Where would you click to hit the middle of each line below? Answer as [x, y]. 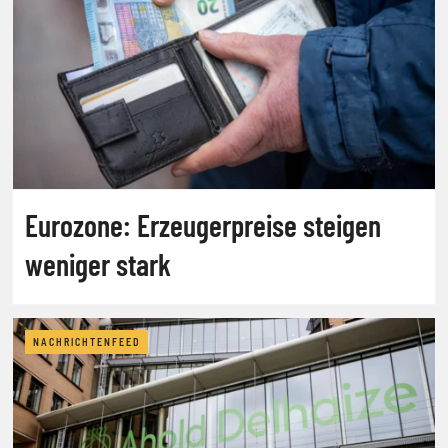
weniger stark [98, 263]
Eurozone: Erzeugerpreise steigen [203, 224]
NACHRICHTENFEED [86, 341]
